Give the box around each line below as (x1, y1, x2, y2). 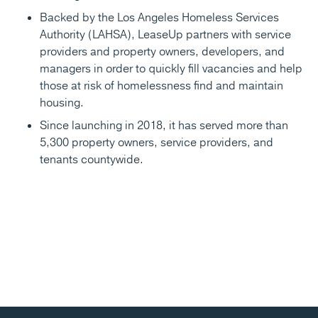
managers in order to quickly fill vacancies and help (39, 61, 302, 77)
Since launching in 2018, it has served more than (39, 118, 288, 134)
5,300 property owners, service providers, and (39, 135, 273, 151)
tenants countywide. (39, 152, 143, 168)
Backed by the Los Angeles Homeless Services (39, 10, 279, 26)
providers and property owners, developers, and (39, 44, 285, 60)
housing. (39, 95, 84, 111)
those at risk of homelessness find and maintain (39, 78, 283, 94)
